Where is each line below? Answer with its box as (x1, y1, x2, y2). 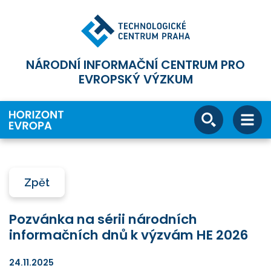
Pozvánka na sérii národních (9, 209, 197, 229)
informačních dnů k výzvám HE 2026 (9, 225, 248, 244)
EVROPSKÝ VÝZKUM (78, 71, 193, 88)
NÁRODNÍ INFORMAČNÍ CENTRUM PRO (26, 56, 245, 74)
